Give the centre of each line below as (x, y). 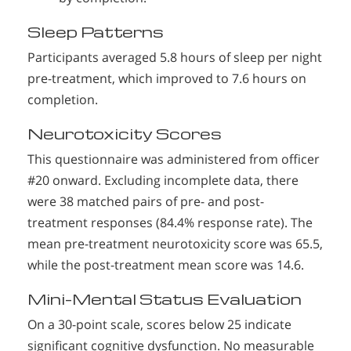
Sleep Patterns (96, 32)
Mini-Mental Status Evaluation (165, 299)
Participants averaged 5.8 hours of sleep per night (175, 58)
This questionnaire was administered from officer (174, 159)
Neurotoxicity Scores (125, 134)
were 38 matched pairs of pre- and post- (146, 202)
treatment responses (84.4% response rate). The (170, 223)
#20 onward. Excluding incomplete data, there (163, 181)
